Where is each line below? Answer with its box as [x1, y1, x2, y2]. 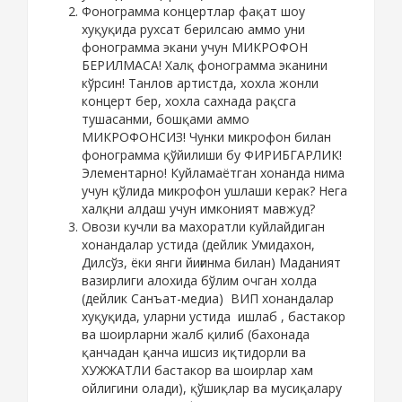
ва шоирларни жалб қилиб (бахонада [82, 326, 310, 344]
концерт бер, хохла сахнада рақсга [82, 92, 296, 110]
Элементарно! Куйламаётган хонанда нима [82, 164, 345, 182]
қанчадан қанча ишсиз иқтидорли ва [82, 344, 306, 362]
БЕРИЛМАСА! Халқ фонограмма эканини [82, 57, 328, 74]
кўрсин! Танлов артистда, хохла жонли [82, 74, 319, 92]
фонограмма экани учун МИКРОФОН [82, 39, 308, 57]
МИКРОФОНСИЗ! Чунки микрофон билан [82, 128, 331, 146]
